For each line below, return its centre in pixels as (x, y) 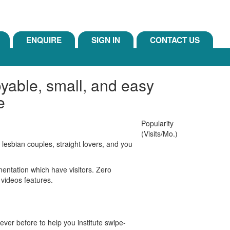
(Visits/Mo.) (159, 133)
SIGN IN (106, 40)
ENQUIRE (44, 40)
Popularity (157, 123)
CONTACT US (175, 40)
